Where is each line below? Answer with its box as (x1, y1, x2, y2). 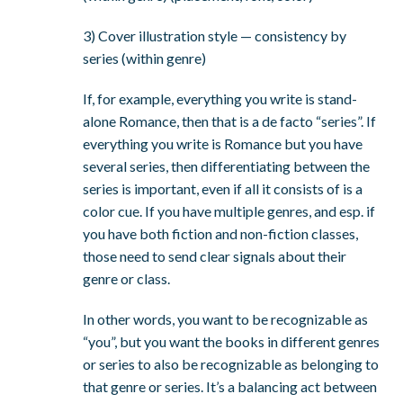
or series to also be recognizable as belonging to (83, 355, 380, 373)
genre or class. (83, 270, 171, 288)
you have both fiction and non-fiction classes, (83, 225, 359, 243)
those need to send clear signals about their (83, 247, 347, 265)
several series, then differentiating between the (83, 157, 371, 175)
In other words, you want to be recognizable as (83, 310, 369, 328)
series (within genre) (83, 49, 207, 67)
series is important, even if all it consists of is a (83, 180, 363, 198)
